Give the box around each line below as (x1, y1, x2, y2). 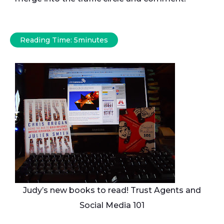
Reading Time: (20, 35, 74, 44)
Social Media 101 (79, 200, 144, 210)
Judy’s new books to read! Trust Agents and (23, 185, 201, 195)
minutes (78, 35, 108, 44)
